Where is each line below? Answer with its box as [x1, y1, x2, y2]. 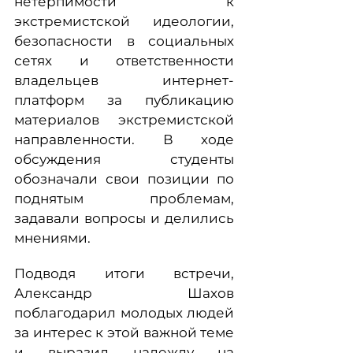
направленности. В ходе [14, 132, 235, 147]
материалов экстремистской [14, 112, 235, 128]
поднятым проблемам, [14, 191, 235, 206]
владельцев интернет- [14, 72, 235, 88]
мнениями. [14, 230, 91, 246]
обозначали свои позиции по [14, 171, 235, 187]
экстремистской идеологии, [14, 13, 235, 29]
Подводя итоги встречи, [14, 266, 235, 281]
